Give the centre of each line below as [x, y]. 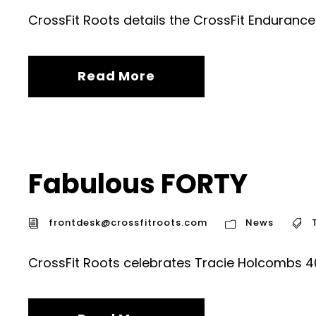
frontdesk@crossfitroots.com [128, 223]
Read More [116, 76]
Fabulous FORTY [138, 184]
